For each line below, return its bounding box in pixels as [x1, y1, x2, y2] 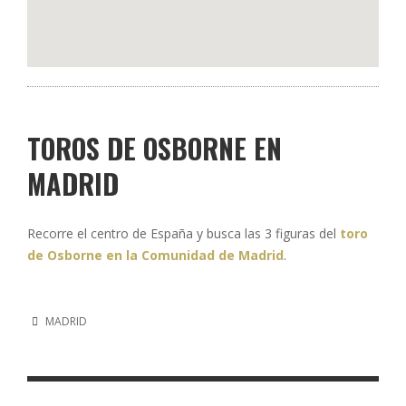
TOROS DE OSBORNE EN [27, 128, 282, 169]
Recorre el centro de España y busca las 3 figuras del [27, 225, 340, 243]
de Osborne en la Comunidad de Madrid [27, 246, 284, 265]
